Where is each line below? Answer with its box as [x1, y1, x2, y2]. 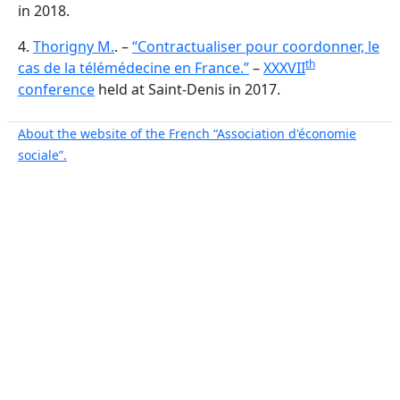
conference [18, 79, 95, 99]
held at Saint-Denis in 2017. [95, 79, 280, 99]
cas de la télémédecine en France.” [18, 58, 249, 78]
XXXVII [263, 58, 305, 78]
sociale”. [18, 146, 67, 163]
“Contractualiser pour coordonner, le [132, 37, 379, 56]
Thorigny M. [33, 37, 114, 56]
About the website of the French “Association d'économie [18, 125, 356, 142]
